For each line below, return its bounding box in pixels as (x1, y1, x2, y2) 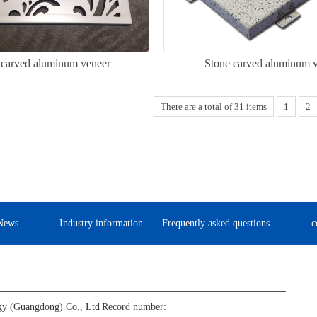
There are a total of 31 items (160, 101, 267, 113)
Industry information (59, 218, 143, 229)
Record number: (102, 301, 166, 313)
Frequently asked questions (162, 218, 270, 229)
